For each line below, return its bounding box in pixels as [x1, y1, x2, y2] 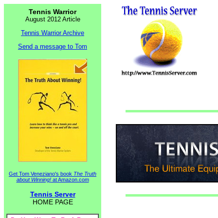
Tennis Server [30, 190, 75, 198]
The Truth [73, 171, 96, 177]
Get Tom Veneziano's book [9, 171, 73, 177]
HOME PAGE [32, 198, 73, 206]
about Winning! [16, 177, 51, 182]
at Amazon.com [51, 177, 89, 182]
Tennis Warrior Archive [21, 29, 84, 36]
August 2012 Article [25, 16, 80, 23]
